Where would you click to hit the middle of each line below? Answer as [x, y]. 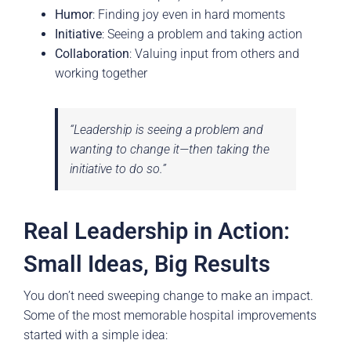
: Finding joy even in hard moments [189, 15]
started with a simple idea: [96, 335]
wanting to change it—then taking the [170, 150]
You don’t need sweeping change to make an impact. [168, 295]
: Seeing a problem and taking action [202, 34]
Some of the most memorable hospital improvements [170, 315]
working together [101, 74]
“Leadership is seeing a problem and [166, 130]
